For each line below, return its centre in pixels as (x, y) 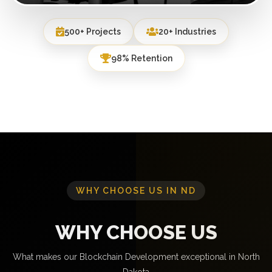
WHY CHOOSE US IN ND (136, 190)
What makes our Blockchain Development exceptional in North (136, 257)
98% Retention (141, 58)
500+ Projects (93, 31)
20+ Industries (187, 31)
